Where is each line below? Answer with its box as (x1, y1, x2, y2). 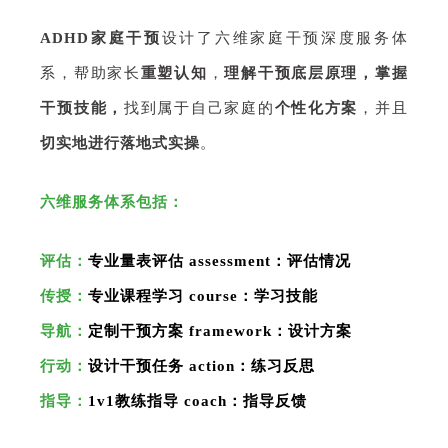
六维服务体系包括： (40, 193, 185, 210)
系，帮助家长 (40, 64, 141, 81)
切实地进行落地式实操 (40, 134, 201, 151)
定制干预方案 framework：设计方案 (88, 322, 353, 339)
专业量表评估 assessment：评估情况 (88, 252, 352, 269)
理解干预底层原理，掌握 (224, 64, 408, 81)
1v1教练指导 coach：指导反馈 (88, 392, 308, 409)
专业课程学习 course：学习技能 (88, 287, 319, 304)
